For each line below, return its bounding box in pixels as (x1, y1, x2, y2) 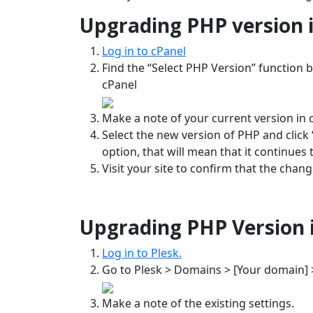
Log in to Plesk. (102, 245, 182, 261)
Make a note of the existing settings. (102, 296, 294, 312)
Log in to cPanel (102, 43, 186, 59)
